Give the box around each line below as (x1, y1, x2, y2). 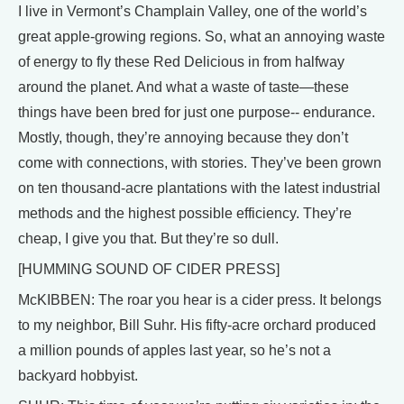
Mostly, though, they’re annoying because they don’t (18, 130, 348, 145)
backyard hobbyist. (18, 368, 138, 383)
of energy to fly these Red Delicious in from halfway (18, 54, 344, 69)
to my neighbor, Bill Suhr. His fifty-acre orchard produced (18, 317, 376, 333)
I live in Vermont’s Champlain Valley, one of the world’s (18, 4, 367, 19)
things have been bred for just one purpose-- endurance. (18, 105, 375, 120)
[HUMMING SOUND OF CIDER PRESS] (18, 262, 280, 277)
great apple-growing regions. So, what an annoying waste (18, 29, 385, 44)
